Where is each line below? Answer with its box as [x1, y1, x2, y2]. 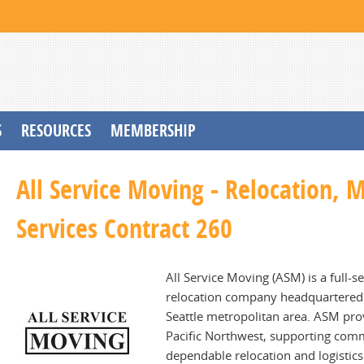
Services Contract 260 [16, 210, 232, 246]
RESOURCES [21, 119, 91, 141]
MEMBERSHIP [110, 119, 196, 141]
